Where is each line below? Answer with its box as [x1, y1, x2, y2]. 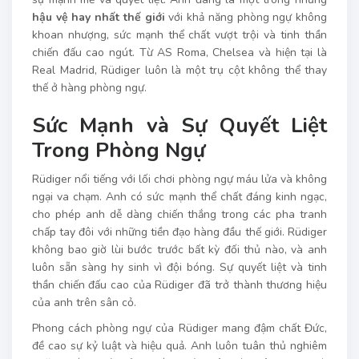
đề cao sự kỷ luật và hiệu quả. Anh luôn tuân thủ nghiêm [32, 337, 327, 353]
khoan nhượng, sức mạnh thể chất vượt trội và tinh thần [32, 26, 327, 42]
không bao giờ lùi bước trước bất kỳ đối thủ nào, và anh [32, 241, 327, 257]
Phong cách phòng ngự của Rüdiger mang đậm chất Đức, [32, 320, 327, 336]
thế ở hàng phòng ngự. [32, 79, 147, 95]
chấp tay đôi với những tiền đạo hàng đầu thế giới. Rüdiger [32, 224, 327, 240]
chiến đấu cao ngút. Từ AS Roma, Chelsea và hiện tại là [32, 44, 327, 60]
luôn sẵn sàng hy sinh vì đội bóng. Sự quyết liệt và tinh [32, 259, 327, 275]
